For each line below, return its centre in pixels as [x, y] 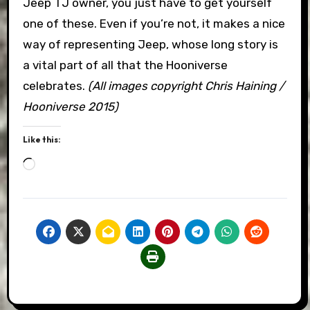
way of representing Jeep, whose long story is [150, 44]
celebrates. [55, 85]
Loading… [60, 162]
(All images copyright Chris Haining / [186, 85]
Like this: [42, 139]
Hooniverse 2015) [70, 106]
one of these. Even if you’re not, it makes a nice [154, 23]
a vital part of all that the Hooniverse [125, 65]
